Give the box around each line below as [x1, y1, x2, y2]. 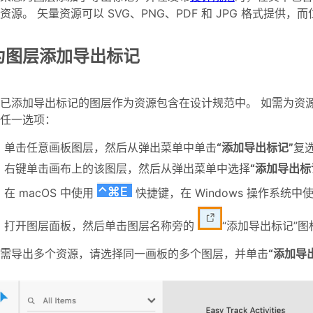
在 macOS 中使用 [4, 185, 97, 200]
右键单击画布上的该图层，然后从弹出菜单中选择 [4, 161, 250, 175]
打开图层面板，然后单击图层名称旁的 [4, 218, 198, 233]
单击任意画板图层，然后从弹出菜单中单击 [4, 140, 217, 154]
